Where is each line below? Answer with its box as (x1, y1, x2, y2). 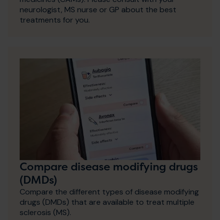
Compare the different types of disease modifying (20, 187, 199, 197)
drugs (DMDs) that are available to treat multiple (20, 197, 194, 208)
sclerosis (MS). (20, 207, 71, 218)
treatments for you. (20, 15, 90, 26)
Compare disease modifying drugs (20, 159, 198, 174)
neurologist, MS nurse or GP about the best (20, 4, 176, 15)
